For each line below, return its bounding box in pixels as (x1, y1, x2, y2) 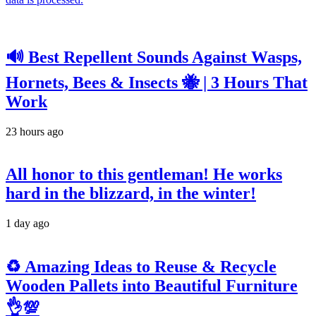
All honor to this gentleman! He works (6, 164, 282, 183)
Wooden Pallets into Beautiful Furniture (6, 276, 298, 295)
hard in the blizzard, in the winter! (6, 183, 256, 202)
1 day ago (6, 217, 49, 229)
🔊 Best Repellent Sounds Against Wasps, (6, 48, 302, 67)
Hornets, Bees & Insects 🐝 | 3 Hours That (6, 73, 308, 92)
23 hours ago (6, 125, 63, 138)
